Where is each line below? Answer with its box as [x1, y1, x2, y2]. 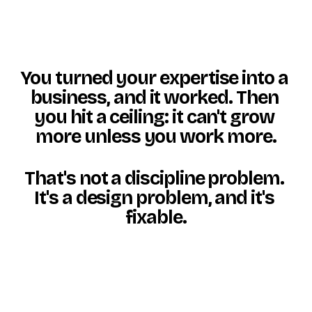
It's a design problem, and [34, 186, 251, 209]
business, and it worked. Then [30, 86, 279, 109]
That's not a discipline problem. [24, 166, 284, 189]
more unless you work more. [36, 125, 276, 148]
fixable [125, 205, 182, 228]
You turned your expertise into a [20, 66, 288, 89]
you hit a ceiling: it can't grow [34, 105, 274, 128]
